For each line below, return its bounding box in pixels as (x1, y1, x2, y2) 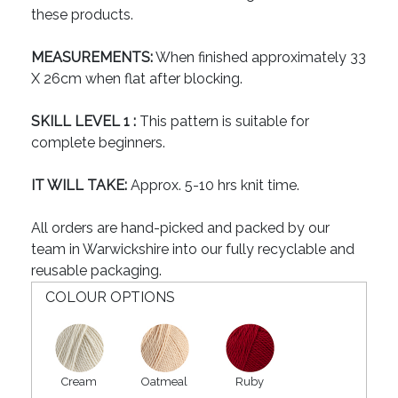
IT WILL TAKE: (31, 177, 127, 195)
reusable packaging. (31, 262, 162, 280)
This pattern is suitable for (136, 113, 309, 131)
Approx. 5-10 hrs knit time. (127, 177, 299, 195)
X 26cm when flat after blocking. (31, 70, 243, 88)
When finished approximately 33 (153, 49, 366, 67)
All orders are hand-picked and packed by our (31, 219, 330, 237)
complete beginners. (31, 134, 165, 152)
